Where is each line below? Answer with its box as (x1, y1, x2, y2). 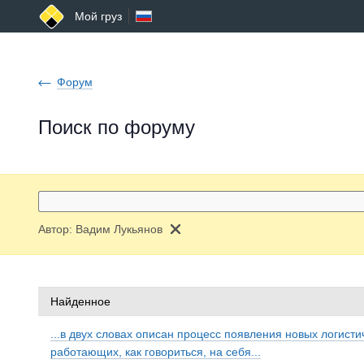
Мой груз (75, 10, 122, 23)
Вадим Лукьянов (76, 223, 162, 236)
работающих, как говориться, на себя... (50, 345, 261, 358)
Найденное (50, 295, 110, 308)
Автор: (38, 223, 76, 236)
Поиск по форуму (38, 116, 195, 138)
